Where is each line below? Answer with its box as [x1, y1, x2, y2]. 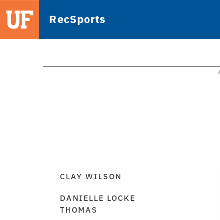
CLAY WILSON [60, 171, 122, 181]
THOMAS [60, 205, 98, 215]
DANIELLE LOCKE [60, 193, 136, 203]
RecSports [49, 12, 106, 26]
